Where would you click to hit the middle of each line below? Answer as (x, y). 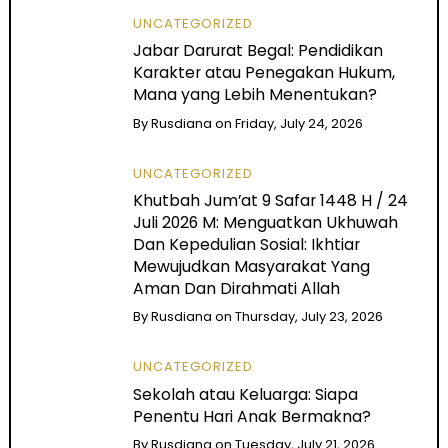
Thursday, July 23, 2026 (309, 317)
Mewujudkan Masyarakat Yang (252, 267)
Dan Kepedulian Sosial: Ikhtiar (247, 245)
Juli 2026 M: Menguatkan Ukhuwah (266, 223)
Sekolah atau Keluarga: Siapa (246, 394)
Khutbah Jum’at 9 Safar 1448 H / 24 (271, 201)
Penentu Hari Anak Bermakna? (252, 416)
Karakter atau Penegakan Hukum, (264, 73)
